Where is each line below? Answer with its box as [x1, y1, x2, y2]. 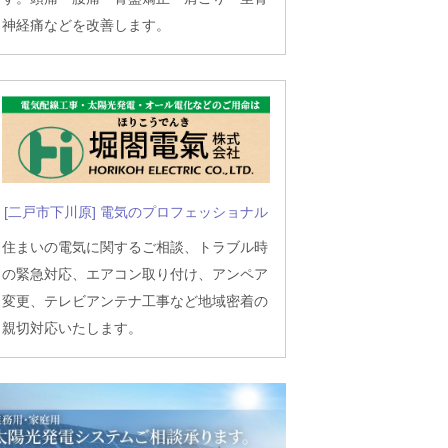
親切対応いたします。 [2, 320, 142, 337]
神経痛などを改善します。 [2, 16, 170, 33]
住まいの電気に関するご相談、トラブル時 [2, 239, 268, 256]
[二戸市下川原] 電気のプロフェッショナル [4, 204, 268, 221]
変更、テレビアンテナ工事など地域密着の [2, 293, 268, 310]
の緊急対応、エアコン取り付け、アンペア [2, 266, 268, 283]
